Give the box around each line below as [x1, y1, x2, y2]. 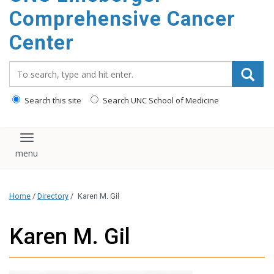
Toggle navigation [26, 136, 118, 150]
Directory [37, 191, 68, 201]
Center [9, 31, 74, 54]
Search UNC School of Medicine [101, 95, 219, 106]
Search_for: [9, 61, 64, 74]
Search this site [23, 95, 81, 106]
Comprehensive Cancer [9, 7, 235, 31]
